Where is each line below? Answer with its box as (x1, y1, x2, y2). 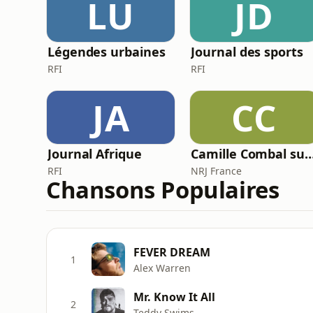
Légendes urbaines (48, 43, 166, 60)
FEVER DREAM (133, 244, 210, 260)
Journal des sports (191, 43, 303, 60)
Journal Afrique (48, 145, 142, 162)
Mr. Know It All (133, 289, 215, 305)
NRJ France (191, 164, 242, 177)
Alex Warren (133, 261, 191, 275)
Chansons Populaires (46, 174, 279, 205)
